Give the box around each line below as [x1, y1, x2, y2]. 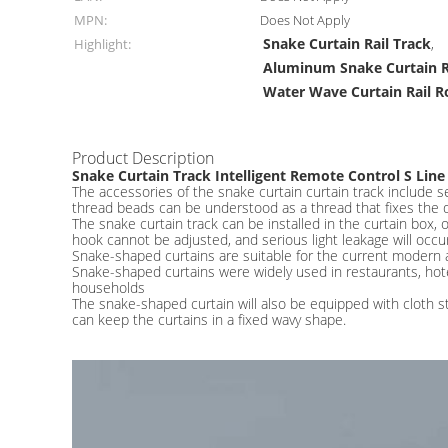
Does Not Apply [260, 11, 351, 29]
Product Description [72, 147, 214, 169]
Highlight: [74, 35, 131, 53]
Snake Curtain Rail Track [263, 34, 432, 53]
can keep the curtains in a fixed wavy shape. [72, 310, 346, 329]
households [72, 278, 145, 297]
